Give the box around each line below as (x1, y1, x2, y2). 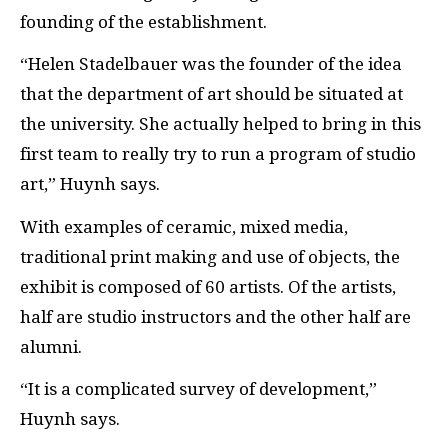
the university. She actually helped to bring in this (20, 114, 421, 134)
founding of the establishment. (20, 11, 267, 32)
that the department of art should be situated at (20, 84, 403, 104)
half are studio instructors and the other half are (20, 306, 411, 327)
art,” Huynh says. (20, 174, 160, 194)
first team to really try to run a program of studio (20, 144, 416, 164)
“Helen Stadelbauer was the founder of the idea (20, 54, 402, 74)
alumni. (20, 336, 82, 357)
